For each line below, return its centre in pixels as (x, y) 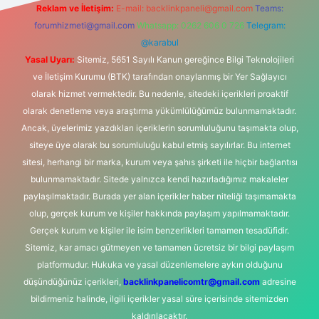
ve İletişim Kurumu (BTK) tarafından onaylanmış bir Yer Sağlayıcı (159, 77)
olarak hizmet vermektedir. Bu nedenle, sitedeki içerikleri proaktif (159, 94)
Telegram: (266, 25)
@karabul (159, 42)
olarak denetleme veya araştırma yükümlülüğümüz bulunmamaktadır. (159, 111)
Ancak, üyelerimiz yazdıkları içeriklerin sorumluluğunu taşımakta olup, (159, 128)
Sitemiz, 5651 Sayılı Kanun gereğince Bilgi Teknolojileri (184, 59)
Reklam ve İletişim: (75, 8)
